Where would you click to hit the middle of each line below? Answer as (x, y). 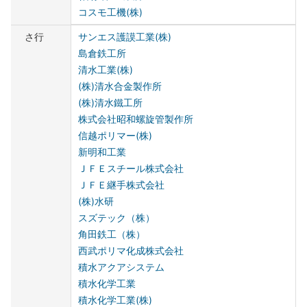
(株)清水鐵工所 (111, 103)
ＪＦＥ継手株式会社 (122, 185)
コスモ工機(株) (111, 12)
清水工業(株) (106, 70)
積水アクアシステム (122, 267)
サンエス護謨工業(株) (125, 37)
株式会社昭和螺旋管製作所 (136, 119)
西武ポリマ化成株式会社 (131, 251)
